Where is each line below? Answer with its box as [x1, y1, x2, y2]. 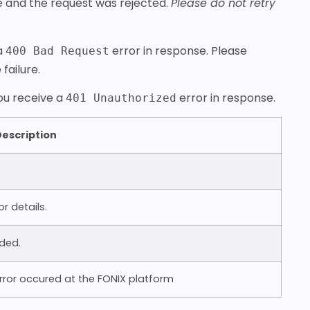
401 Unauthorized [66, 91, 177, 104]
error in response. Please [109, 42, 248, 59]
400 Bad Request [6, 44, 110, 57]
